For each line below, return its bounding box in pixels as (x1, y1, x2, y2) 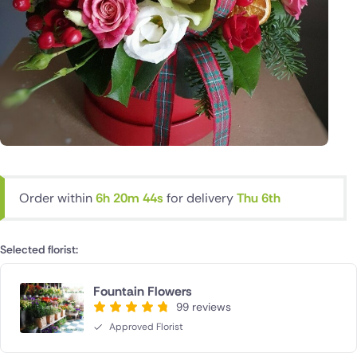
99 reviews (176, 299, 231, 314)
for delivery (167, 189, 237, 206)
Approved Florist (109, 320, 183, 333)
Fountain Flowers (93, 282, 192, 300)
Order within (19, 189, 96, 206)
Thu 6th (237, 189, 280, 206)
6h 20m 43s (96, 189, 167, 206)
